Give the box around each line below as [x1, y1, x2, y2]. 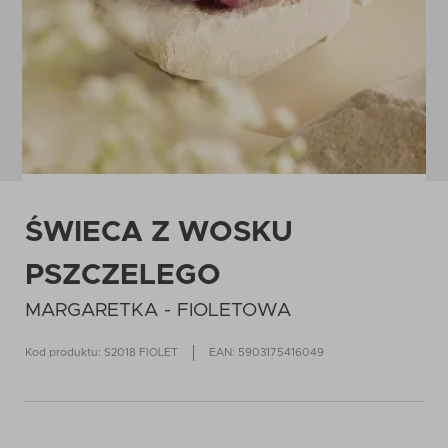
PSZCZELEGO [25, 261, 221, 290]
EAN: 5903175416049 [209, 347, 324, 358]
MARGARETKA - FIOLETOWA [25, 301, 291, 320]
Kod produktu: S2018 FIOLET [25, 347, 178, 358]
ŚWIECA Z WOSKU [25, 218, 293, 247]
